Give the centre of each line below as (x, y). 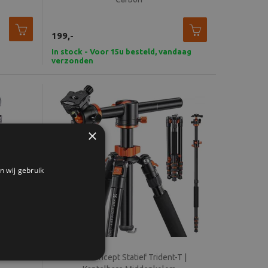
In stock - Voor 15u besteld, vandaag (121, 51)
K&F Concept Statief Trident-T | (129, 257)
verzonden (72, 60)
